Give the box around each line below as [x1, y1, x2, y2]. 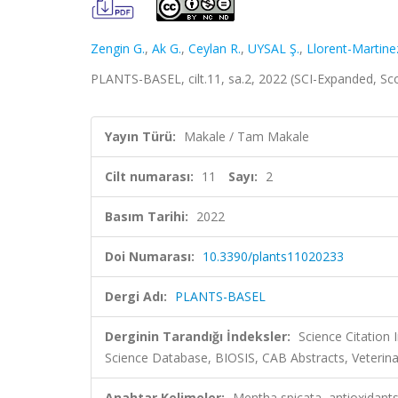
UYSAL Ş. [248, 40, 299, 57]
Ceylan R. [188, 40, 241, 57]
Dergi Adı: [105, 288, 167, 305]
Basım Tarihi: [105, 208, 188, 225]
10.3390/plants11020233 [203, 248, 344, 265]
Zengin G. [91, 40, 145, 57]
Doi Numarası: [105, 248, 195, 265]
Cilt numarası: [105, 168, 194, 185]
